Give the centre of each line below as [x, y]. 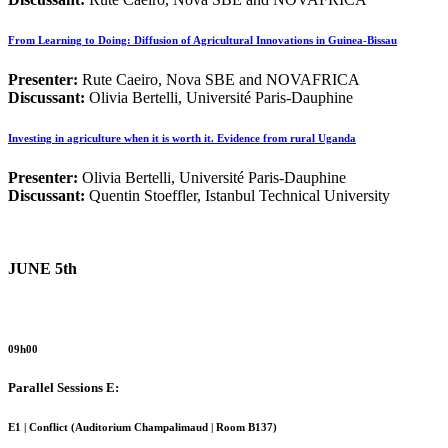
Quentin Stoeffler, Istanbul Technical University [239, 196]
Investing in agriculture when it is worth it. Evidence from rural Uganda [182, 138]
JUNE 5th [42, 269]
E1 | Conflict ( [41, 426]
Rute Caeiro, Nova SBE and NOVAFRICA [221, 80]
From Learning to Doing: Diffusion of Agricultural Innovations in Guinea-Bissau [202, 40]
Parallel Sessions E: [63, 387]
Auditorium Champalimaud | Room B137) [176, 426]
